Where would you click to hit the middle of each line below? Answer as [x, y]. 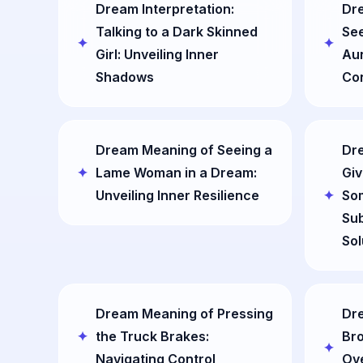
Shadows [125, 77]
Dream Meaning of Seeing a [184, 150]
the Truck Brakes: [152, 336]
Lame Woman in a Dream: [176, 173]
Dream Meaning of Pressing [184, 314]
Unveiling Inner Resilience [177, 195]
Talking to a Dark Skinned [177, 32]
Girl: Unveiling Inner [157, 54]
